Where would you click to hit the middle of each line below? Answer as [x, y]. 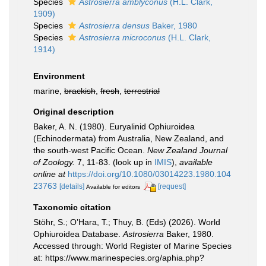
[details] [72, 186]
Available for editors [113, 187]
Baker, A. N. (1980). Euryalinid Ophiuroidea [114, 126]
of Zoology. [54, 162]
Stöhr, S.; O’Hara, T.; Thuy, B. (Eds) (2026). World [127, 222]
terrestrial [142, 91]
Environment [59, 76]
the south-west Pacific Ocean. [90, 150]
